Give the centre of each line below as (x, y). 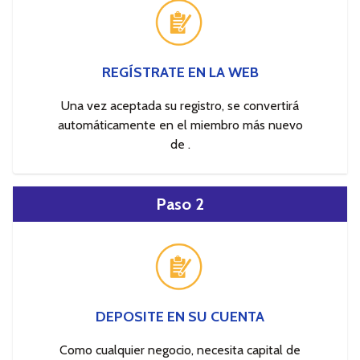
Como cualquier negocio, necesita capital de (180, 350)
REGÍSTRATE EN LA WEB (180, 72)
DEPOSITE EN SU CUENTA (180, 316)
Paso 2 (180, 204)
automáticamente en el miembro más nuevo (180, 125)
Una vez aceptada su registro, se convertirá (180, 105)
